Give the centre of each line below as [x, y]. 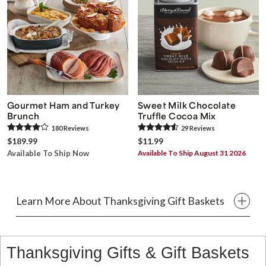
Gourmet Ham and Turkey [64, 105]
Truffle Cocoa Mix [177, 115]
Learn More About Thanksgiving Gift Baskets [120, 201]
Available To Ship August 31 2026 [192, 153]
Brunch [23, 115]
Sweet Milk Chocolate [187, 105]
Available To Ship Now [48, 153]
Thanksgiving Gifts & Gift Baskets [128, 252]
